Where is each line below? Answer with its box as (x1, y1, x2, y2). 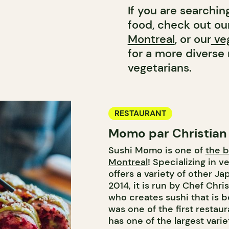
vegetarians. (127, 60, 195, 75)
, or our (174, 32, 211, 47)
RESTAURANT (114, 108, 166, 119)
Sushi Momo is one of (108, 144, 205, 156)
